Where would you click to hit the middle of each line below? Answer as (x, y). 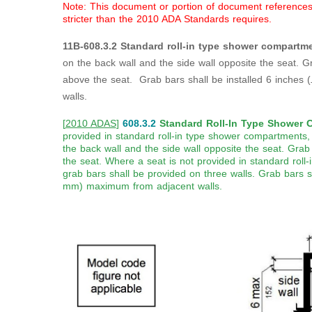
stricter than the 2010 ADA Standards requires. (167, 19)
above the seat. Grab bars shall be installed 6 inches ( (186, 80)
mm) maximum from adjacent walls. (142, 186)
